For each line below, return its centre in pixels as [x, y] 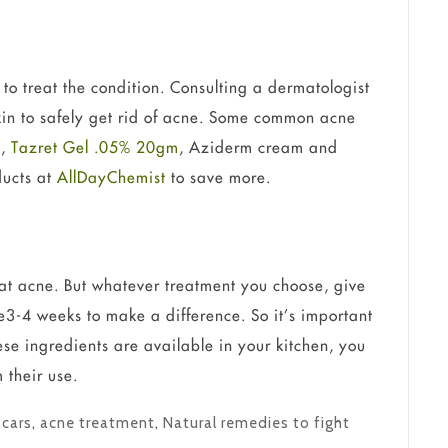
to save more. [219, 177]
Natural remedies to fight [257, 423]
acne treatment [98, 423]
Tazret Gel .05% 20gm [95, 147]
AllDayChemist [112, 177]
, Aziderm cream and [259, 147]
